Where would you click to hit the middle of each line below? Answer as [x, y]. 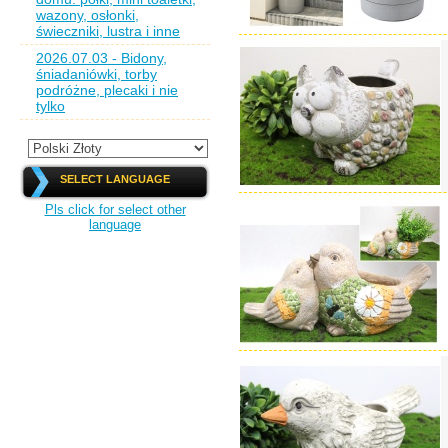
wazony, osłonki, [87, 15]
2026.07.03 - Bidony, [101, 58]
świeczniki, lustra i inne [108, 31]
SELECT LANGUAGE [115, 179]
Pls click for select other [115, 209]
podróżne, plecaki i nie [107, 90]
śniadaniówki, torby [96, 74]
